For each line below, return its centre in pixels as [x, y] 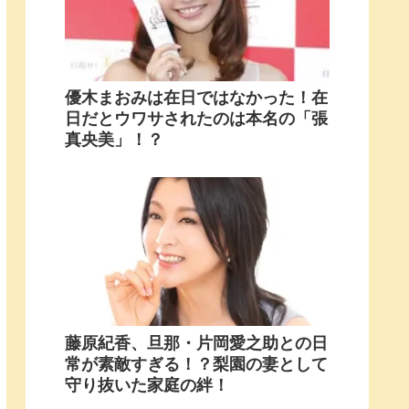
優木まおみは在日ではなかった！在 [196, 98]
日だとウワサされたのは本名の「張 [196, 119]
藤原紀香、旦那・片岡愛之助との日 [196, 343]
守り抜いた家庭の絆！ [147, 385]
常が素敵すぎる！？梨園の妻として [196, 364]
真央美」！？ [114, 140]
